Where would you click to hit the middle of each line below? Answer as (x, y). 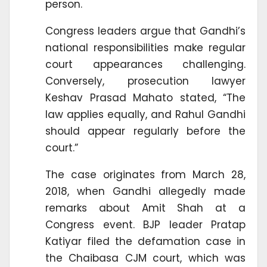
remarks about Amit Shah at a (145, 208)
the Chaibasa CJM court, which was (145, 258)
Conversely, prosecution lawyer (145, 81)
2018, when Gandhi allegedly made (145, 192)
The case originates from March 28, (145, 175)
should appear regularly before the (145, 131)
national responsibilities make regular (145, 48)
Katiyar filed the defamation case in (145, 242)
